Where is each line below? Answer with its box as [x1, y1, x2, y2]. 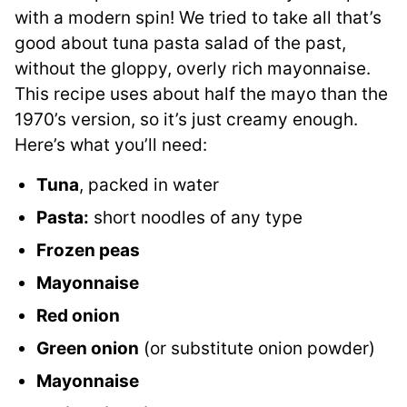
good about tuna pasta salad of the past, [15, 33, 346, 55]
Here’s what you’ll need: [15, 134, 207, 156]
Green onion [36, 338, 139, 360]
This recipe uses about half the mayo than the [15, 84, 388, 105]
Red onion [36, 305, 120, 327]
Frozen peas [36, 240, 140, 262]
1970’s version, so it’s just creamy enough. [15, 109, 358, 131]
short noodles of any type [89, 207, 303, 229]
